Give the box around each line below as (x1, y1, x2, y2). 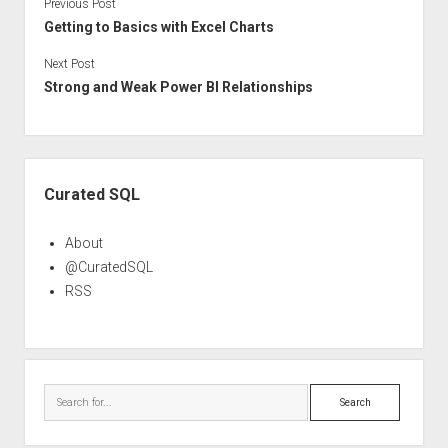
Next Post (43, 56, 95, 71)
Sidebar (23, 159, 82, 179)
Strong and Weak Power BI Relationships (43, 78, 313, 95)
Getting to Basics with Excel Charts (43, 18, 274, 35)
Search (309, 386, 355, 403)
